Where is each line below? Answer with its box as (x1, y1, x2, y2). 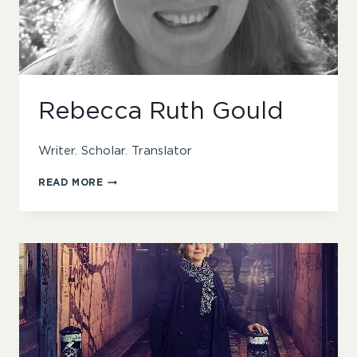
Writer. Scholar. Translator (38, 145, 192, 158)
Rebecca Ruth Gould (38, 100, 284, 124)
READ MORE (38, 178, 104, 188)
